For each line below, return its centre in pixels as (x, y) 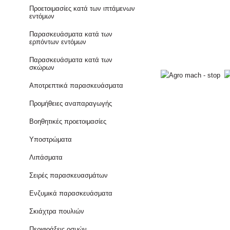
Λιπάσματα (46, 157)
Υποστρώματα (51, 139)
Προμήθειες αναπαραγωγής (71, 103)
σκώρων (42, 68)
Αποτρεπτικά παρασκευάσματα (76, 85)
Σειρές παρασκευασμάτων (69, 175)
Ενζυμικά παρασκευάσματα (71, 193)
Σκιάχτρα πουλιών (57, 211)
